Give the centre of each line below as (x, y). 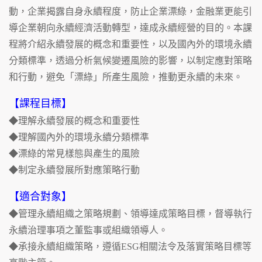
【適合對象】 (40, 197)
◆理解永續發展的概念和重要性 (74, 121)
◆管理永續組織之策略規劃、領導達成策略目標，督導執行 (130, 214)
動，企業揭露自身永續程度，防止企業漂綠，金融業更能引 (130, 12)
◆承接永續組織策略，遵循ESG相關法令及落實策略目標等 (130, 247)
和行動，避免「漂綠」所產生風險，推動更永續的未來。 (126, 77)
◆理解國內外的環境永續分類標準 (79, 137)
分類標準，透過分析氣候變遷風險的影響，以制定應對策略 (130, 61)
